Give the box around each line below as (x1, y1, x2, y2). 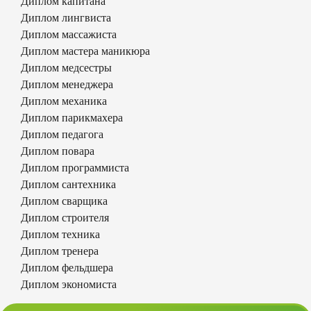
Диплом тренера (21, 244, 99, 257)
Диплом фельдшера (21, 261, 113, 274)
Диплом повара (21, 144, 94, 157)
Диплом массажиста (21, 28, 117, 40)
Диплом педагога (21, 128, 103, 140)
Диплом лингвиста (21, 11, 111, 24)
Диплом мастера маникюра (21, 44, 150, 57)
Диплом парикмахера (21, 111, 123, 124)
